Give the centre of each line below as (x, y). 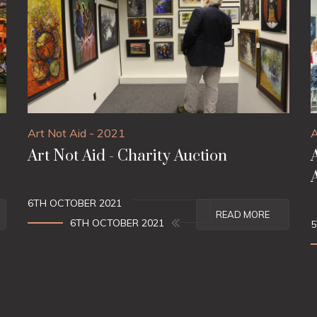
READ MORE (243, 214)
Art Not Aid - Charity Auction (127, 156)
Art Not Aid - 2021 (76, 133)
